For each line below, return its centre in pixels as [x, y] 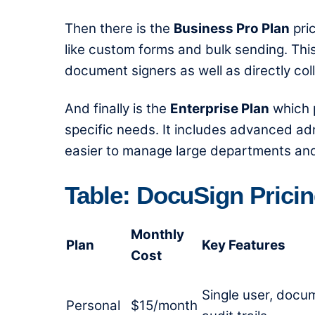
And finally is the [117, 109]
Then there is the [119, 28]
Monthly [157, 235]
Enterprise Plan [220, 109]
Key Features [244, 245]
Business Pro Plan [232, 28]
